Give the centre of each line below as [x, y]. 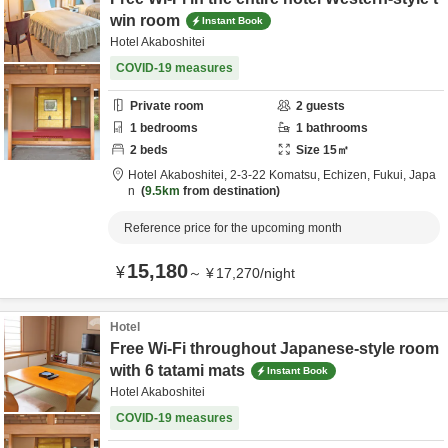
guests [324, 106]
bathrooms [335, 128]
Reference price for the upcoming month [233, 228]
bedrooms [167, 128]
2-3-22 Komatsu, [276, 175]
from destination [228, 191]
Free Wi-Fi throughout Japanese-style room [274, 348]
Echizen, [348, 175]
